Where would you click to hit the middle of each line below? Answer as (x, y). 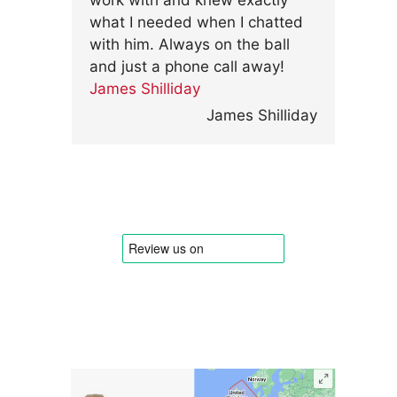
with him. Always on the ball (190, 44)
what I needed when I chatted (196, 22)
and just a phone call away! (187, 66)
